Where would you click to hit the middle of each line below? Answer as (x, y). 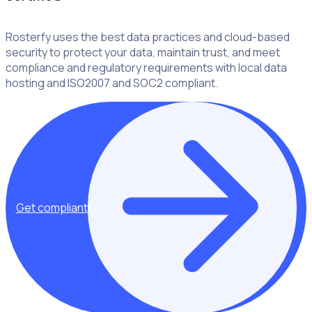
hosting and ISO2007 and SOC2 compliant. (112, 83)
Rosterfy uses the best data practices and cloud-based (148, 37)
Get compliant (52, 208)
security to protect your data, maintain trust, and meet (143, 52)
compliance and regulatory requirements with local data (146, 67)
